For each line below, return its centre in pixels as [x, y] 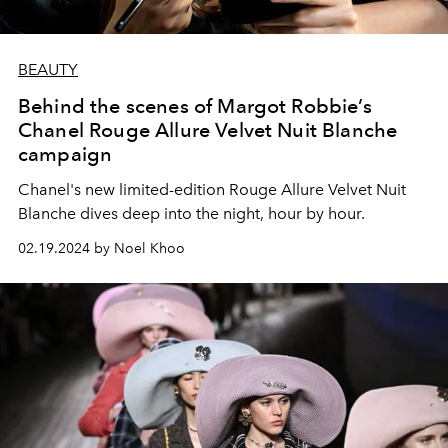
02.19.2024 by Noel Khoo [101, 248]
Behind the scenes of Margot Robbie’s [195, 105]
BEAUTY [48, 69]
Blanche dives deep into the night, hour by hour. [191, 213]
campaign [65, 153]
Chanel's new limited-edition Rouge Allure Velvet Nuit [212, 189]
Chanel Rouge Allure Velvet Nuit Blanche [208, 129]
